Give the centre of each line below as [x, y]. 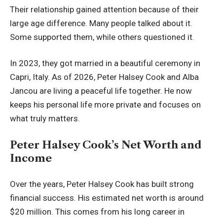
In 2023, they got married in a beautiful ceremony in [105, 63]
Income [31, 158]
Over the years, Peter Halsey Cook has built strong [102, 184]
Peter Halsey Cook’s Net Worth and [106, 145]
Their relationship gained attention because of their [104, 9]
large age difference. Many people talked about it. [101, 23]
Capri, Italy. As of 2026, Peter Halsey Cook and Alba [104, 77]
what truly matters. [45, 119]
